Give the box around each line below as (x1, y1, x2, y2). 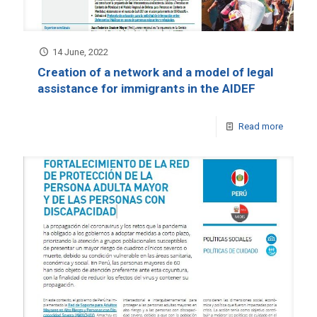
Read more (238, 120, 283, 132)
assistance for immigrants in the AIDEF (38, 81, 255, 96)
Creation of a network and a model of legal (38, 64, 273, 79)
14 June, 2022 (52, 46, 109, 57)
